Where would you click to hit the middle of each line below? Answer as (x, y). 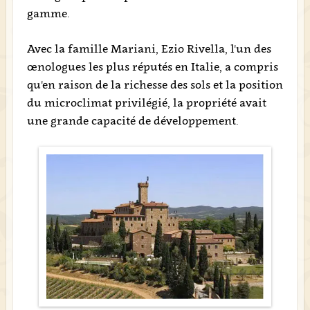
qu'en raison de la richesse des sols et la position (155, 84)
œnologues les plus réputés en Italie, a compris (152, 66)
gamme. (48, 13)
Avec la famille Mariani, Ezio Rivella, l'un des (149, 48)
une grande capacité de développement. (133, 120)
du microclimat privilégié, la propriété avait (146, 102)
